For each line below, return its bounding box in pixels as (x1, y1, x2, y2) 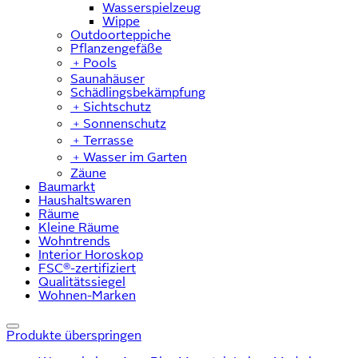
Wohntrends (38, 233, 110, 248)
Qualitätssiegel (38, 274, 125, 288)
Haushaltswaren (38, 193, 131, 207)
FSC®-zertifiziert (38, 261, 136, 275)
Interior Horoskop (38, 247, 143, 261)
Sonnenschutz (83, 116, 166, 130)
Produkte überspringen (6, 328, 141, 342)
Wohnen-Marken (38, 288, 136, 302)
